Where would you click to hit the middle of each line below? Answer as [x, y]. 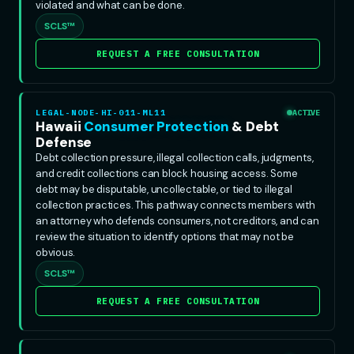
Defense [64, 142]
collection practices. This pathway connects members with [175, 205]
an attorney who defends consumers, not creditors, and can [177, 220]
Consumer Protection [158, 126]
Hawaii [58, 126]
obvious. [56, 252]
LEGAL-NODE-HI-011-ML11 [101, 112]
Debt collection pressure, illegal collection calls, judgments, [175, 157]
